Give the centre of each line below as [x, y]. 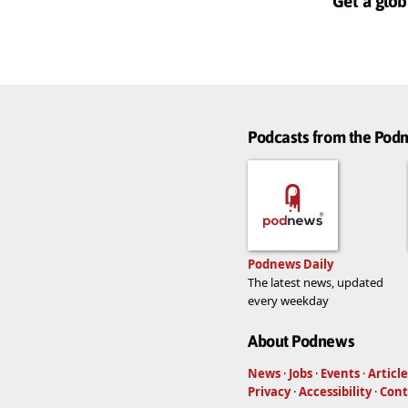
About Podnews [301, 342]
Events [340, 374]
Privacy [269, 392]
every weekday [288, 300]
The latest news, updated [316, 282]
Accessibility [335, 392]
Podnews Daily [291, 264]
